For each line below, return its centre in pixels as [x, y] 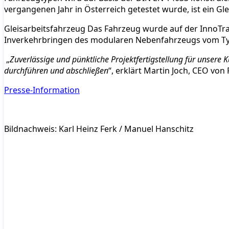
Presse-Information [42, 90]
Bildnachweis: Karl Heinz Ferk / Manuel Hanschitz [99, 129]
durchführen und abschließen [56, 70]
